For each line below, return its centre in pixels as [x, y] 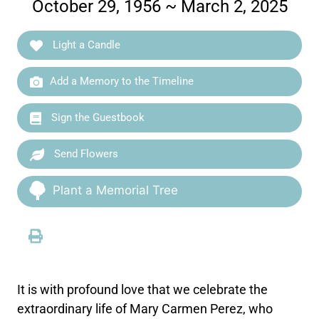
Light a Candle [85, 45]
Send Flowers [85, 153]
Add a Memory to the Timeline [122, 81]
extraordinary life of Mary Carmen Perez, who [145, 308]
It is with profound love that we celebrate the [143, 289]
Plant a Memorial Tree [116, 190]
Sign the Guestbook [97, 117]
